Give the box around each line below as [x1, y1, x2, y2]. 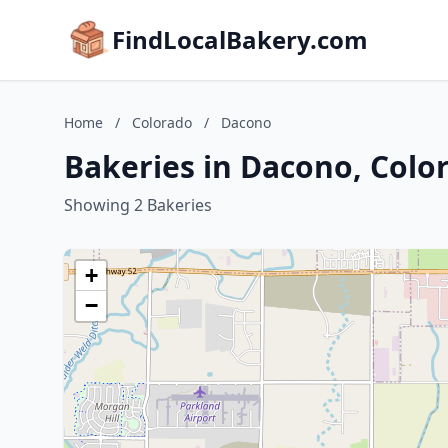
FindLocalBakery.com [112, 23, 368, 56]
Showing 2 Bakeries [64, 194, 212, 216]
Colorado [132, 113, 192, 132]
